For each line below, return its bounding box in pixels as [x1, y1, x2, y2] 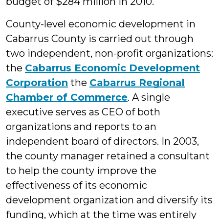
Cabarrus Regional [89, 77, 185, 88]
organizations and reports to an [6, 121, 156, 132]
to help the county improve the [6, 165, 156, 176]
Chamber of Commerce [6, 91, 128, 103]
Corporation [6, 77, 68, 88]
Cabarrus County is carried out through [6, 33, 194, 44]
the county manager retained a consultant [6, 150, 210, 162]
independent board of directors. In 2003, [6, 135, 199, 147]
